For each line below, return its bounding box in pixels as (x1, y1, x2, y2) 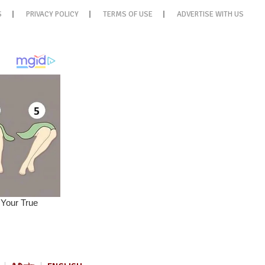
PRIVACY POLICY (26, 9, 79, 19)
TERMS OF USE (103, 9, 153, 19)
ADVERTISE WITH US (177, 9, 244, 19)
